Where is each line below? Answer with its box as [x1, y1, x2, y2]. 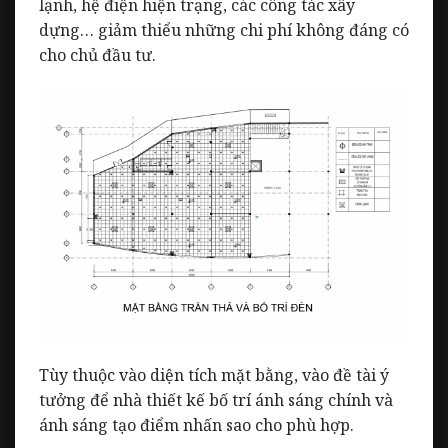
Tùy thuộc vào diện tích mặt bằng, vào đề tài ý [39, 363, 389, 386]
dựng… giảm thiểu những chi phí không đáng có [39, 19, 409, 42]
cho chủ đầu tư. [39, 44, 156, 67]
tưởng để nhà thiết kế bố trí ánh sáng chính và [39, 388, 393, 411]
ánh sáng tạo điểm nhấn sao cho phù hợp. [39, 413, 354, 436]
